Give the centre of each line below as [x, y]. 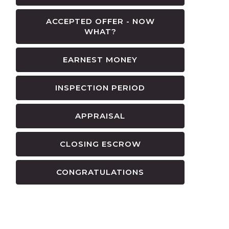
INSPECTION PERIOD [100, 87]
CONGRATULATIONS [100, 172]
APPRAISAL [100, 116]
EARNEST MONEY [100, 59]
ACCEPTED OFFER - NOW [100, 21]
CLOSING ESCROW [100, 144]
